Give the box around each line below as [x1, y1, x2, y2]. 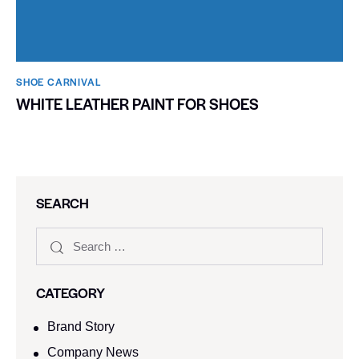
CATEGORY [36, 283, 105, 303]
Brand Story [47, 320, 115, 334]
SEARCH [36, 193, 89, 213]
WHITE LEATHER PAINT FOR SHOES [16, 93, 259, 115]
